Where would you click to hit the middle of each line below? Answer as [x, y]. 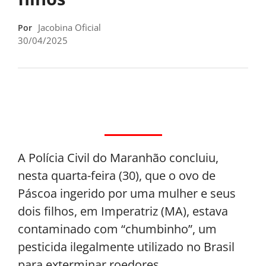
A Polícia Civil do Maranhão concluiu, [118, 157]
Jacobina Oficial [69, 27]
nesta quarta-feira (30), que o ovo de [117, 175]
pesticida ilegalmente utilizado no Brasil [126, 246]
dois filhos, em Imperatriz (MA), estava [123, 211]
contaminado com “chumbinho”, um [117, 229]
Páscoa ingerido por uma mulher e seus [127, 193]
